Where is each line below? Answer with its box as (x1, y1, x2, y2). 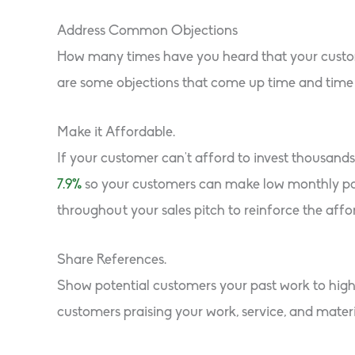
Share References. (57, 252, 166, 268)
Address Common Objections (57, 24, 238, 40)
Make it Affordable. (57, 124, 175, 140)
